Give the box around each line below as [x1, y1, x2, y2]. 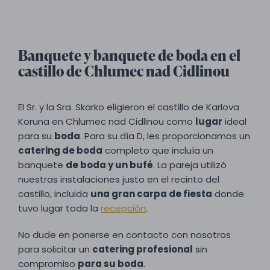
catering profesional [92, 243, 193, 256]
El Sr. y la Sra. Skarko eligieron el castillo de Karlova [18, 101, 239, 113]
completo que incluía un [102, 144, 213, 157]
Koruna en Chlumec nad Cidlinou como [18, 115, 195, 128]
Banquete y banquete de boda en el [18, 45, 240, 65]
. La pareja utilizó [153, 159, 227, 171]
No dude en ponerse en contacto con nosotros [18, 228, 231, 241]
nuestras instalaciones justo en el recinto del [18, 173, 219, 186]
